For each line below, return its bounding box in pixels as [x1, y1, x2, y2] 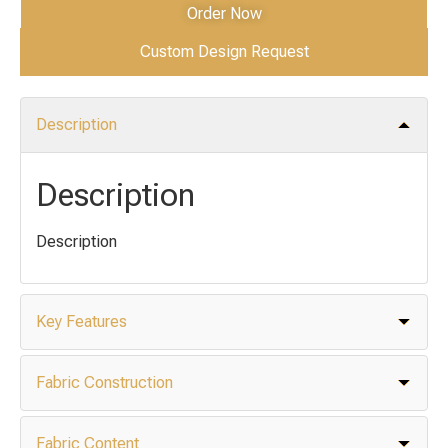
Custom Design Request [139, 41, 309, 61]
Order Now [186, 4, 262, 23]
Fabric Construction [36, 373, 173, 393]
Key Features [36, 312, 127, 332]
